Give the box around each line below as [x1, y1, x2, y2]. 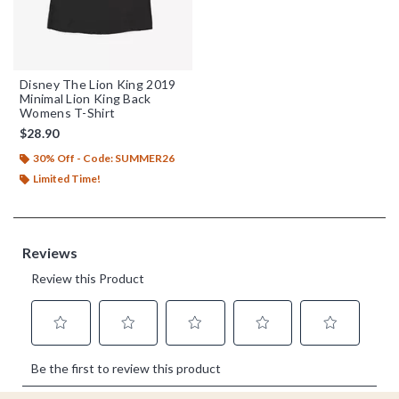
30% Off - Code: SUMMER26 [33, 151, 175, 165]
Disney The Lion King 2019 [20, 76, 176, 92]
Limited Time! [33, 171, 101, 185]
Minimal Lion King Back [20, 90, 151, 106]
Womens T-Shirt [20, 104, 116, 120]
